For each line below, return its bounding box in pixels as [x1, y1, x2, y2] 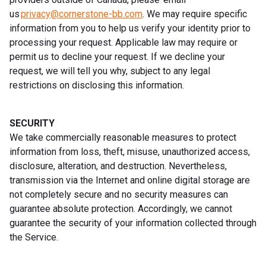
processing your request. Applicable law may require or [9, 36, 237, 48]
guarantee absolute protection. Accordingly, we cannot [9, 202, 232, 214]
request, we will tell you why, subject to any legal [9, 65, 210, 77]
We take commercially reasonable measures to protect [9, 131, 236, 143]
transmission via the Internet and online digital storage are [9, 174, 250, 186]
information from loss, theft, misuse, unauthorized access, [9, 145, 250, 157]
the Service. [9, 231, 58, 243]
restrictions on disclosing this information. [9, 79, 184, 91]
